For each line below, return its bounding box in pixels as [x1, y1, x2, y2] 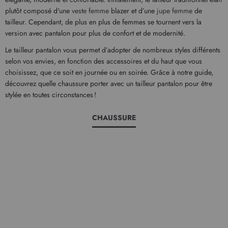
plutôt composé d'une [5, 6, 72, 16]
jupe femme [157, 6, 192, 16]
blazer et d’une [109, 6, 157, 16]
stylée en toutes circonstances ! [5, 89, 96, 100]
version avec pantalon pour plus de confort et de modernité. [5, 28, 185, 38]
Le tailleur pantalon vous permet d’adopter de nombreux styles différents [5, 44, 220, 55]
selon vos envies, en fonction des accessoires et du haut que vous [5, 55, 202, 66]
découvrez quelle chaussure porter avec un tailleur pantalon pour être [5, 78, 212, 89]
